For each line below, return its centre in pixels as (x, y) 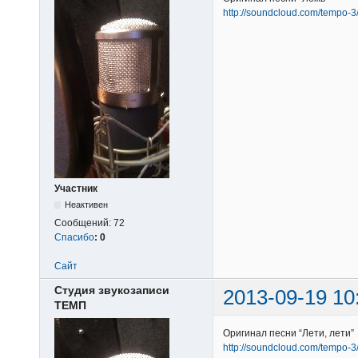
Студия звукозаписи (112, 290)
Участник (76, 188)
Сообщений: (84, 223)
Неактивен (87, 204)
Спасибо (74, 237)
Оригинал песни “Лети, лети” (288, 334)
